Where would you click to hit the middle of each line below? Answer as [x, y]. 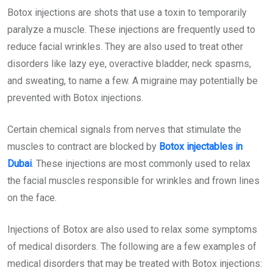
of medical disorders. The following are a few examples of [132, 246]
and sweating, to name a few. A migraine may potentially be [133, 80]
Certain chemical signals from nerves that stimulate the [124, 129]
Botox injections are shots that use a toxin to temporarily [127, 12]
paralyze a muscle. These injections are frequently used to [131, 29]
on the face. [32, 197]
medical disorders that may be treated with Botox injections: [135, 263]
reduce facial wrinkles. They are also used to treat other [125, 46]
